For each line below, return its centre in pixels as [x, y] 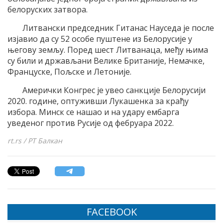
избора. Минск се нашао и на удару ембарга [93, 112]
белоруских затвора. [48, 10]
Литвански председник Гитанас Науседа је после [118, 28]
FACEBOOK [111, 212]
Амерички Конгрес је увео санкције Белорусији [114, 90]
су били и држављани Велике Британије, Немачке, [106, 61]
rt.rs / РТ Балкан [35, 141]
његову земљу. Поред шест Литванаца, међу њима [108, 50]
